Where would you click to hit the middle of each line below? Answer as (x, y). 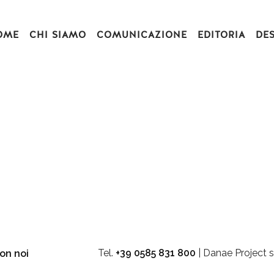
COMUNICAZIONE (142, 35)
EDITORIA (221, 35)
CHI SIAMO (58, 35)
